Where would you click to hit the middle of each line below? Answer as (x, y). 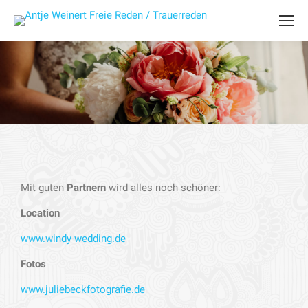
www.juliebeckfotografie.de (83, 289)
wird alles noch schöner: (163, 188)
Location (40, 213)
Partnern (86, 188)
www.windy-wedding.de (73, 239)
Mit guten (44, 188)
